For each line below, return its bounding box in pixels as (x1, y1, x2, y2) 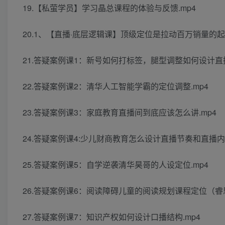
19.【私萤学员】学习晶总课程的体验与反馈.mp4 (23, 2, 196, 14)
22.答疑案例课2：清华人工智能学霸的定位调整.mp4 (23, 80, 208, 92)
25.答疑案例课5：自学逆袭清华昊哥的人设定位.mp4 (23, 159, 208, 171)
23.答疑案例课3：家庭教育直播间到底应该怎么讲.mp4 (23, 106, 216, 119)
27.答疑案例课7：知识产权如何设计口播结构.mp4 (23, 211, 200, 223)
